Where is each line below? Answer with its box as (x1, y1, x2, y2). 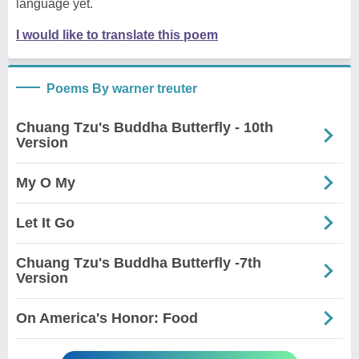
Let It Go (16, 214, 75, 231)
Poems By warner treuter (46, 81, 197, 95)
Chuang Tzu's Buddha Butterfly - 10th (16, 119, 273, 135)
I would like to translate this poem (16, 27, 218, 42)
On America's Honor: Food (16, 309, 198, 326)
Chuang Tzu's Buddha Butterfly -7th (16, 254, 261, 271)
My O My (16, 174, 75, 191)
